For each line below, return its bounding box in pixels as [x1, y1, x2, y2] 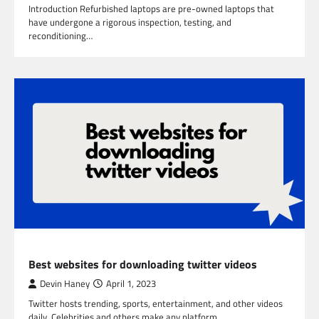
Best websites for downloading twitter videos [28, 256, 257, 273]
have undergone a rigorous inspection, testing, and [28, 14, 231, 29]
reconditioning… [28, 28, 93, 43]
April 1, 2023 [106, 277, 156, 291]
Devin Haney [40, 277, 90, 291]
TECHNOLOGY [28, 241, 84, 256]
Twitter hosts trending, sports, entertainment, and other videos [28, 296, 283, 311]
